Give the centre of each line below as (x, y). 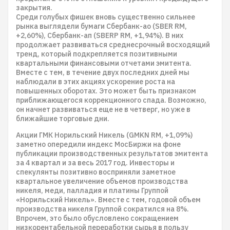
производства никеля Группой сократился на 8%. (102, 209)
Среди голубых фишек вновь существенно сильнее (106, 17)
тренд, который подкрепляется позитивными (97, 54)
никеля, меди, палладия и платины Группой (92, 190)
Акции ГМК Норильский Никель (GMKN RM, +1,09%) (104, 135)
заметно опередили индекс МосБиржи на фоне (98, 144)
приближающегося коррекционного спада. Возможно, (111, 100)
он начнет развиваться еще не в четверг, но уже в (103, 109)
